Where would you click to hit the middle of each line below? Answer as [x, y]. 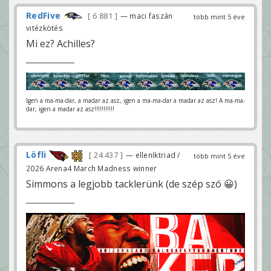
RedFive [44, 16]
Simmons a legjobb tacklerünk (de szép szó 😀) [132, 184]
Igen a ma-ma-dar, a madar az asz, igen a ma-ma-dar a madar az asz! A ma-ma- [135, 101]
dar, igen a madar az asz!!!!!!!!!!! [70, 109]
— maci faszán [146, 16]
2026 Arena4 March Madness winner [92, 168]
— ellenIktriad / [153, 155]
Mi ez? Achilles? [60, 44]
